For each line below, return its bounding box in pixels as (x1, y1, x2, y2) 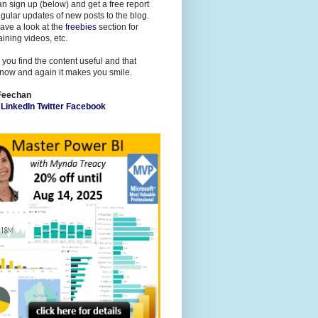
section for (97, 21, 138, 32)
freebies (65, 21, 97, 32)
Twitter (37, 101, 66, 111)
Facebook (66, 101, 106, 111)
